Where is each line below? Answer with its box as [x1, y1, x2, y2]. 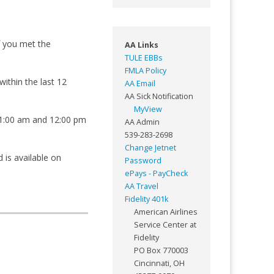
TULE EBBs [124, 52, 163, 63]
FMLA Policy [124, 65, 166, 76]
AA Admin [124, 116, 160, 127]
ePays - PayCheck [124, 168, 188, 179]
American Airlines [133, 206, 198, 217]
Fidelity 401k [124, 193, 168, 204]
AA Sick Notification [124, 91, 193, 102]
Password [124, 155, 161, 166]
